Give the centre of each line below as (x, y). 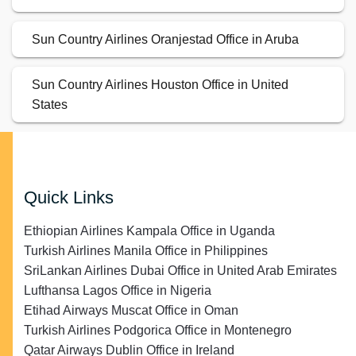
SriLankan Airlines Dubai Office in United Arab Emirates (180, 271)
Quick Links (69, 198)
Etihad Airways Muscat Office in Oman (131, 311)
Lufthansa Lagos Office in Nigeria (118, 291)
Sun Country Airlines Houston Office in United (160, 85)
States (50, 105)
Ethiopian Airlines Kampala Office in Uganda (149, 231)
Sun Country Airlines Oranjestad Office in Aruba (165, 40)
